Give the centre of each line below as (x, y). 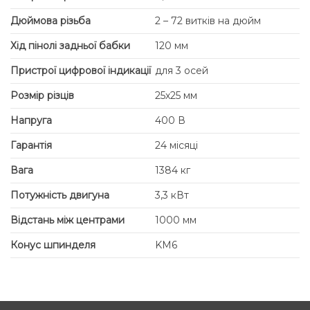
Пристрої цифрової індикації (81, 71)
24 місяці (176, 146)
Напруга (31, 121)
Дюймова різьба (51, 21)
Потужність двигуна (60, 195)
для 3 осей (182, 71)
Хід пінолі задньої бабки (70, 46)
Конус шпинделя (53, 245)
